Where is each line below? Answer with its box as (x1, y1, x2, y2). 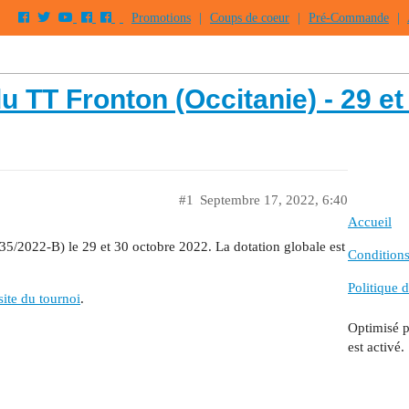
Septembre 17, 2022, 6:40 (200, 193, 348, 207)
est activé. (348, 339, 404, 354)
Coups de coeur (210, 11, 289, 25)
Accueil (348, 215, 392, 230)
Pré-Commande (309, 11, 389, 25)
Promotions (131, 11, 191, 25)
